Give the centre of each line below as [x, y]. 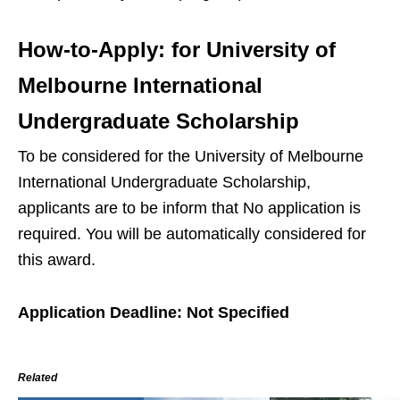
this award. [57, 260]
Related [37, 378]
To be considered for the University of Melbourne [191, 157]
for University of [250, 50]
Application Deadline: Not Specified [154, 313]
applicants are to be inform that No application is [189, 208]
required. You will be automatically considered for [192, 234]
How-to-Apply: [92, 50]
